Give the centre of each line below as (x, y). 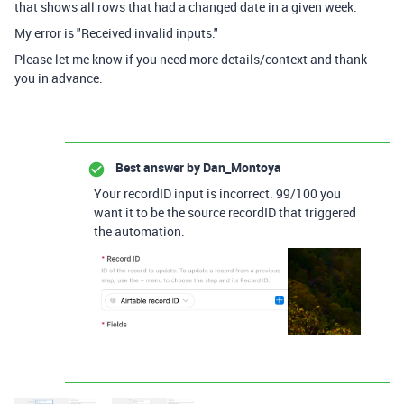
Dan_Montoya (241, 167)
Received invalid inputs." (150, 33)
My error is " (48, 33)
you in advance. (59, 78)
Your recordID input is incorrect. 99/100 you (217, 193)
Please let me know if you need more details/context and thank (191, 59)
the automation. (139, 231)
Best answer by (158, 167)
